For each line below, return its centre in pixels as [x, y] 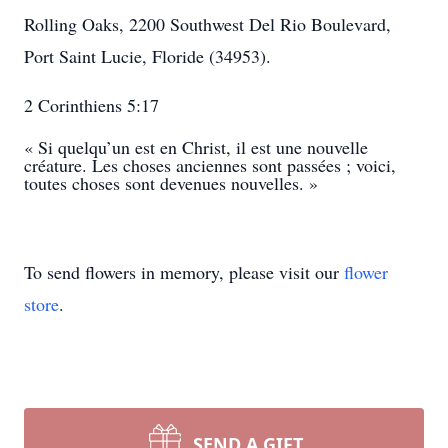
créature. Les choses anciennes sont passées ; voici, [210, 165]
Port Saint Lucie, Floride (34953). [147, 56]
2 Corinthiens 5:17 [91, 105]
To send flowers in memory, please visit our [184, 272]
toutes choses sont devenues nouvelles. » [171, 183]
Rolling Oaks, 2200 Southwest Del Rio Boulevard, [207, 24]
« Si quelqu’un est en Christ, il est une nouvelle [196, 147]
